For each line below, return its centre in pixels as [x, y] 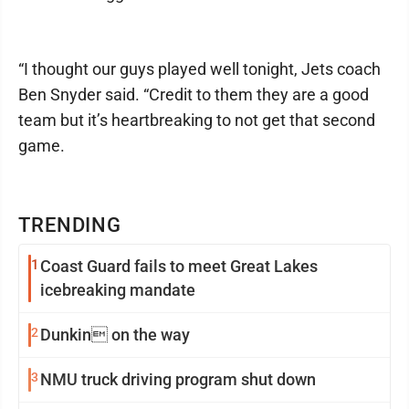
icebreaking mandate [118, 290]
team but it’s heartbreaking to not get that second [197, 120]
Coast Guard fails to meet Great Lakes [179, 266]
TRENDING [70, 225]
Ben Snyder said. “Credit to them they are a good [194, 94]
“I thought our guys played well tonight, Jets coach [199, 69]
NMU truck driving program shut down [178, 379]
